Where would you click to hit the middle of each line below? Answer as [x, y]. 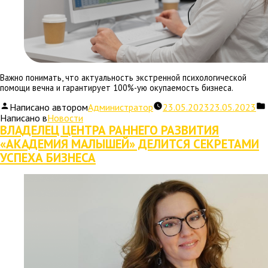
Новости [65, 118]
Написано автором [49, 107]
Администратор [121, 107]
